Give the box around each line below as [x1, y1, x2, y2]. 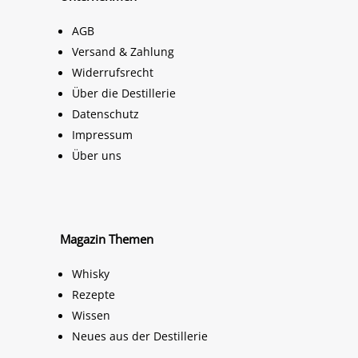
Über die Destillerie [71, 85, 176, 101]
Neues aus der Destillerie [71, 328, 208, 344]
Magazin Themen [59, 230, 153, 247]
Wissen [71, 307, 110, 323]
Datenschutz [71, 105, 139, 121]
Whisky [71, 265, 109, 281]
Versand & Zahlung [71, 43, 174, 59]
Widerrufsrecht [71, 64, 153, 80]
